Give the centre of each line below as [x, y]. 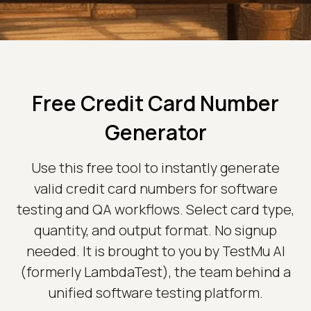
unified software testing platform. [155, 293]
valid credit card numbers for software [155, 189]
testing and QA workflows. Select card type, [155, 210]
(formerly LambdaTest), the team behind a [155, 272]
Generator [155, 133]
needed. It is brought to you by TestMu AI [155, 251]
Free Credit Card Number [155, 103]
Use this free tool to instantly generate [155, 168]
